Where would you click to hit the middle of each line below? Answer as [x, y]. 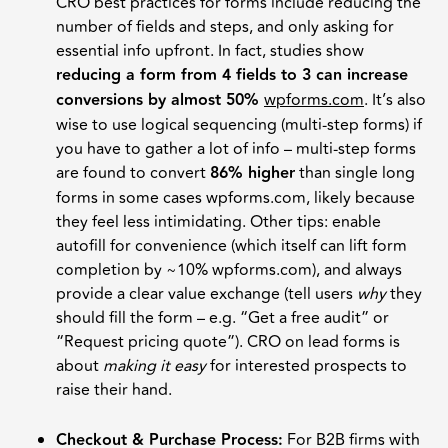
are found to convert [133, 172]
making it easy [154, 365]
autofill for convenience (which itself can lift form [231, 245]
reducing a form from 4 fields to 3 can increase [232, 75]
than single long [355, 172]
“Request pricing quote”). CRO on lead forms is [228, 341]
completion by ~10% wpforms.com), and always [229, 269]
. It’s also [395, 99]
